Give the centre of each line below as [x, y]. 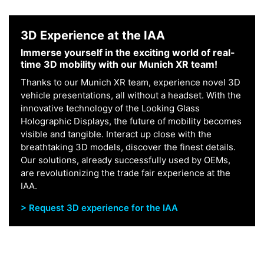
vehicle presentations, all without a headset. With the [131, 95]
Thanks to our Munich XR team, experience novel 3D [131, 82]
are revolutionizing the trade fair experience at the [126, 173]
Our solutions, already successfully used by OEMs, [126, 160]
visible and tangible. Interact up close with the [116, 134]
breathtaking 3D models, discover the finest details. [128, 147]
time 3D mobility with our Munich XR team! [119, 64]
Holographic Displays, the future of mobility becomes [131, 121]
